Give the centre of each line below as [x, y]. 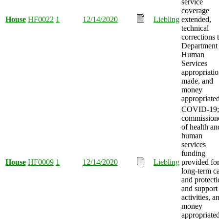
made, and [197, 81]
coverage [195, 10]
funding [193, 153]
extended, [196, 19]
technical [195, 28]
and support [199, 188]
